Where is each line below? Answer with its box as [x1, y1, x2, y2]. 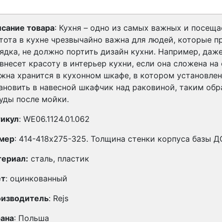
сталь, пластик [28, 153, 89, 164]
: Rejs [49, 193, 68, 203]
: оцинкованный [5, 173, 67, 183]
